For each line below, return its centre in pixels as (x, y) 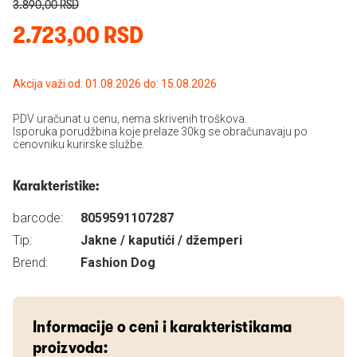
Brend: (30, 263)
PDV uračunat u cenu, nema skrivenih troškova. (130, 119)
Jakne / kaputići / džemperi (161, 240)
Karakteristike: (56, 186)
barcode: (38, 218)
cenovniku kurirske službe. (78, 144)
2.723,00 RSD (78, 35)
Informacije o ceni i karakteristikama (163, 327)
